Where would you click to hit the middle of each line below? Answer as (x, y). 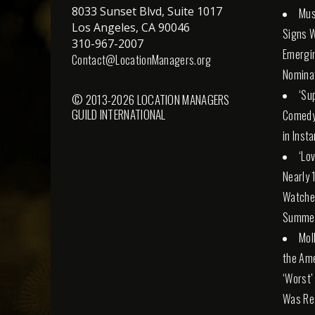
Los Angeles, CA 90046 (131, 28)
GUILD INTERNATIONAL (119, 115)
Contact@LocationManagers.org (142, 60)
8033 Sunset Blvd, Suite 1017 (147, 12)
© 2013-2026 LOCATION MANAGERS (151, 100)
